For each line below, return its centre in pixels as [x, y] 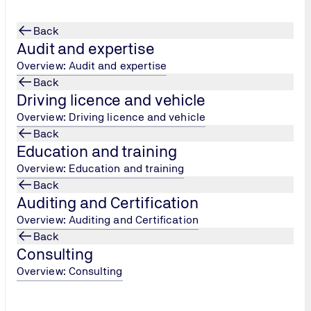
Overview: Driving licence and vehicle [111, 117]
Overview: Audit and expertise [92, 66]
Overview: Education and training [101, 168]
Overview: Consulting [70, 271]
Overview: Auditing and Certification [108, 220]
